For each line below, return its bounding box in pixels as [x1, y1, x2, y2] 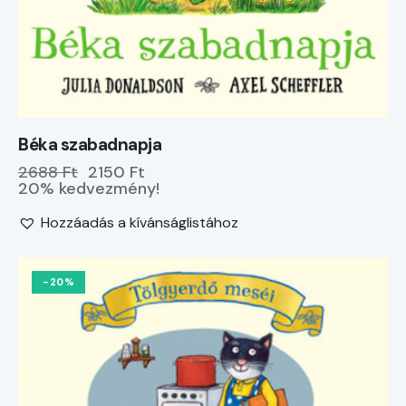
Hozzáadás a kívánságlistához [41, 213, 238, 233]
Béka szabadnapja [18, 133, 161, 157]
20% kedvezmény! [18, 178, 159, 200]
